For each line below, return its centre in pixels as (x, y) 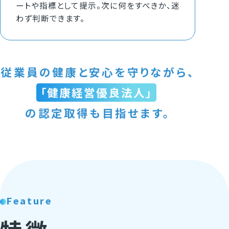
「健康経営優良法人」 (96, 92)
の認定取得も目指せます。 (98, 112)
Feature (29, 201)
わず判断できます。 (50, 18)
